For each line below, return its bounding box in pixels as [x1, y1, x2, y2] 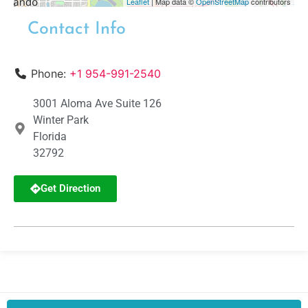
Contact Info [27, 20, 126, 38]
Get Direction [41, 181, 100, 195]
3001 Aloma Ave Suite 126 [32, 96, 162, 110]
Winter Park [32, 113, 89, 126]
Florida [32, 129, 67, 143]
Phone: [31, 66, 69, 80]
